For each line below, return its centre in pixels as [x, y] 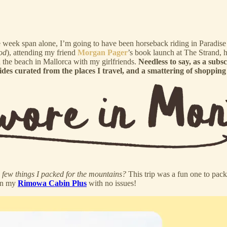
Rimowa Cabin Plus [52, 183]
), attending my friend [42, 52]
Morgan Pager [103, 52]
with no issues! [111, 183]
